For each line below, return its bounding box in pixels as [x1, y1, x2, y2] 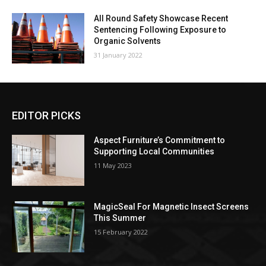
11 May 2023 [94, 161, 132, 170]
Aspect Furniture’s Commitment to [94, 135, 226, 145]
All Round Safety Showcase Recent [94, 13, 229, 23]
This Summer [94, 213, 147, 223]
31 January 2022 [94, 50, 143, 59]
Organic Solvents [94, 36, 161, 46]
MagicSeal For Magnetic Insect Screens [94, 202, 249, 212]
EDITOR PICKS [12, 109, 81, 122]
